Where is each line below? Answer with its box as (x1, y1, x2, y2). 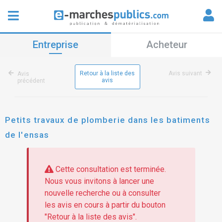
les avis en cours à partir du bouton (44, 200, 166, 210)
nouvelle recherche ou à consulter (44, 188, 161, 198)
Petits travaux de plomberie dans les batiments (5, 115, 210, 125)
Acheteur (146, 39, 187, 51)
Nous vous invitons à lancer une (44, 176, 154, 186)
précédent (17, 77, 45, 84)
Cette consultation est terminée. (53, 165, 166, 174)
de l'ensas (5, 130, 49, 140)
